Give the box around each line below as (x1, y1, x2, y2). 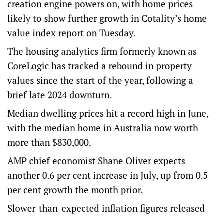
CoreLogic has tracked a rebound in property (7, 60, 192, 72)
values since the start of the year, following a (7, 74, 193, 86)
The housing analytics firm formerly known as (7, 45, 197, 57)
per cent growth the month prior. (7, 184, 143, 196)
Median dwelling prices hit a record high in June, (7, 107, 208, 119)
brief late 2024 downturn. (7, 89, 112, 101)
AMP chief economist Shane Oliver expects (7, 155, 185, 167)
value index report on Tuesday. (7, 27, 136, 39)
